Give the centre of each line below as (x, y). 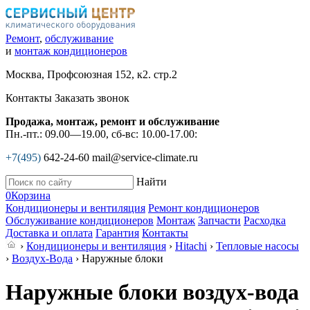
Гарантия (117, 233)
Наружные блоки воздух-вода (152, 292)
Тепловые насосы (257, 246)
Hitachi (191, 246)
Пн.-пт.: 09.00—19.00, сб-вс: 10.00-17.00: (101, 134)
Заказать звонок (92, 98)
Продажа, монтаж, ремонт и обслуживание (112, 121)
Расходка (265, 220)
